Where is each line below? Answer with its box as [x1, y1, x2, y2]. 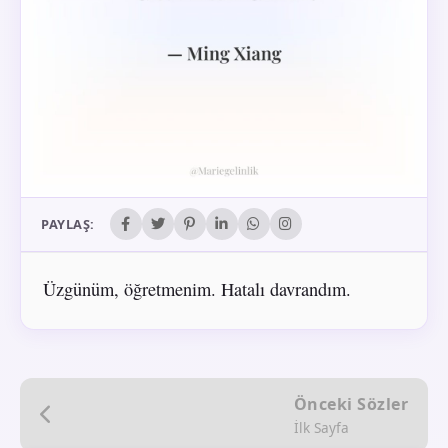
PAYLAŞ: [41, 215, 95, 234]
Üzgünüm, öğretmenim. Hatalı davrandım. [42, 276, 351, 301]
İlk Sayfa [293, 417, 349, 437]
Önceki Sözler [293, 392, 408, 415]
